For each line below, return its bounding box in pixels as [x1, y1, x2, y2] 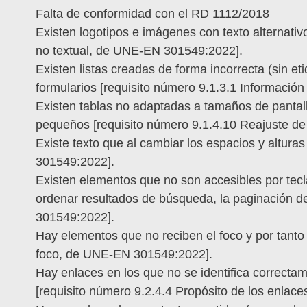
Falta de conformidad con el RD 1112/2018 [36, 7, 269, 21]
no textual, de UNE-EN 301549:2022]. [36, 44, 243, 58]
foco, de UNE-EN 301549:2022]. [36, 247, 212, 262]
